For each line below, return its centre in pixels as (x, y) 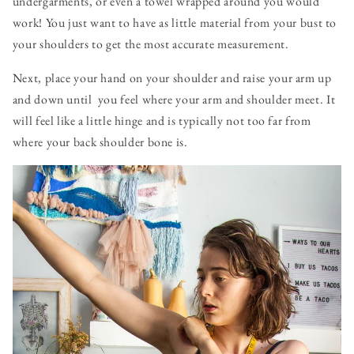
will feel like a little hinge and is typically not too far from (162, 120)
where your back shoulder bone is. (100, 141)
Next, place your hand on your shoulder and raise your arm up (172, 77)
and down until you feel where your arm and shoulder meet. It (174, 99)
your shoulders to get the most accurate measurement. (151, 44)
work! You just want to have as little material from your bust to (175, 23)
